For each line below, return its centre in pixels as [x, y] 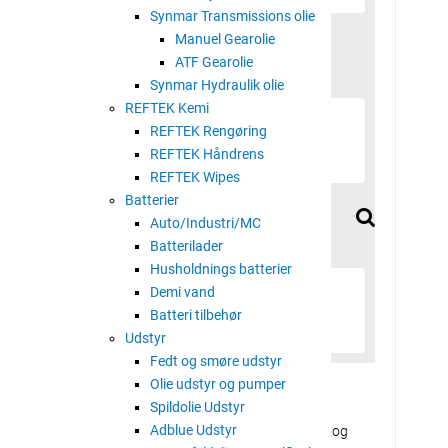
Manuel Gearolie [225, 39]
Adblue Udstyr [193, 430]
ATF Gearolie [214, 62]
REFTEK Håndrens [207, 154]
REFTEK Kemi [167, 108]
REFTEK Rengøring [208, 131]
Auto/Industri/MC [205, 223]
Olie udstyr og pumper [218, 384]
